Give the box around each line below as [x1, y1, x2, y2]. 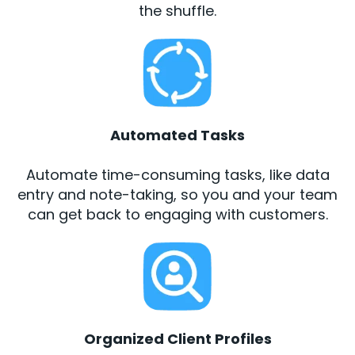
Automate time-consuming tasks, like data [25, 164, 330, 185]
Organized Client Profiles [83, 328, 272, 349]
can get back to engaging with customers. [27, 204, 328, 224]
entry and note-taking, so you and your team [17, 184, 338, 204]
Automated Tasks [110, 124, 245, 145]
